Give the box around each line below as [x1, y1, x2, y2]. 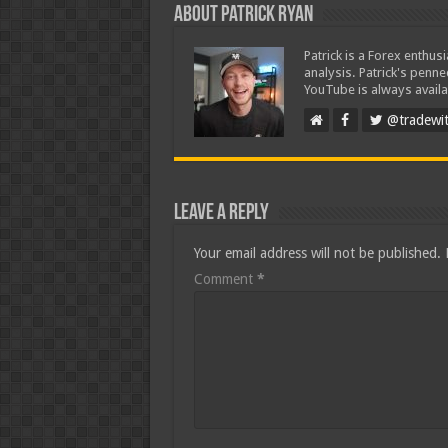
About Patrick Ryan [173, 4, 313, 27]
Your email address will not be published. [193, 245, 441, 261]
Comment [193, 271, 257, 287]
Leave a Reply [173, 202, 269, 225]
